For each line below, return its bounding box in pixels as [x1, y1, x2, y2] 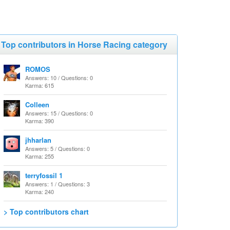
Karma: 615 [25, 81, 54, 89]
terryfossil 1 [25, 170, 63, 180]
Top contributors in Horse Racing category [1, 39, 167, 50]
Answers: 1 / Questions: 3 [25, 180, 90, 188]
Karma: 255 [25, 152, 54, 160]
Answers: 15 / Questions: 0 [25, 109, 93, 117]
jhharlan [25, 135, 51, 145]
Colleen [25, 100, 49, 109]
